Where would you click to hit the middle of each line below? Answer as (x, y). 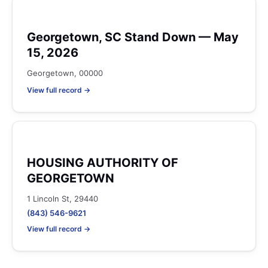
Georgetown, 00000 (65, 73)
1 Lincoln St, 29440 (63, 199)
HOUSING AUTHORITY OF (103, 163)
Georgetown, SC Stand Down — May (133, 37)
